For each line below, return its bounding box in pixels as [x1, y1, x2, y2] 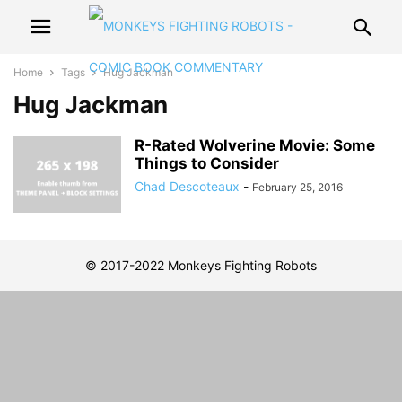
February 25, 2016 [252, 180, 343, 194]
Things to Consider [135, 154, 279, 172]
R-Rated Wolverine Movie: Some [135, 136, 375, 154]
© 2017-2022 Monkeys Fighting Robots [85, 258, 317, 273]
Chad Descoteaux [135, 179, 240, 194]
